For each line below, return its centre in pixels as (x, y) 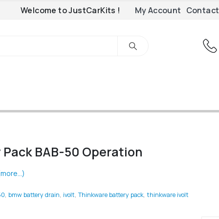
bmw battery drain (34, 195)
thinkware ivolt (167, 195)
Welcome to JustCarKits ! (70, 10)
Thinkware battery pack (110, 195)
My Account (158, 10)
